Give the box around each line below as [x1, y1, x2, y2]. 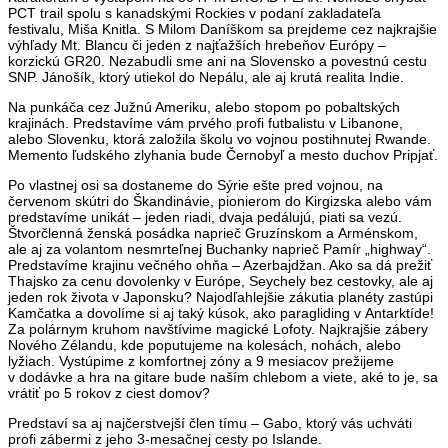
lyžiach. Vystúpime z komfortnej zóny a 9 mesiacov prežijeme [8, 352, 394, 369]
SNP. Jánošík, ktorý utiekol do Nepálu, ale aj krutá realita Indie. [8, 68, 404, 85]
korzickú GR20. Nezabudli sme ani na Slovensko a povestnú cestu [8, 52, 427, 69]
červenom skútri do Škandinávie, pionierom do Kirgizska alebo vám [8, 192, 432, 209]
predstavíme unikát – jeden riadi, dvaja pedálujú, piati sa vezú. [8, 208, 402, 225]
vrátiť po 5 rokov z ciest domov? [8, 384, 210, 401]
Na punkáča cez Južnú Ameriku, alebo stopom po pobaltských [8, 98, 400, 115]
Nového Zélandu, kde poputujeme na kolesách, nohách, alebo [8, 336, 401, 353]
